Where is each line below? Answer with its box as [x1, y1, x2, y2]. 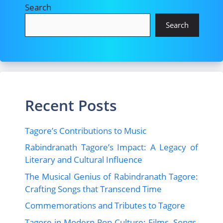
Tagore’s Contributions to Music [25, 124, 146, 136]
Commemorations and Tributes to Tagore [25, 200, 185, 212]
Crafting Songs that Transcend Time [25, 183, 162, 195]
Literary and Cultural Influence [25, 154, 142, 166]
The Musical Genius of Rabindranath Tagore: [25, 170, 198, 182]
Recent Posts [25, 95, 117, 115]
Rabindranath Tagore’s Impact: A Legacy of [25, 141, 198, 153]
